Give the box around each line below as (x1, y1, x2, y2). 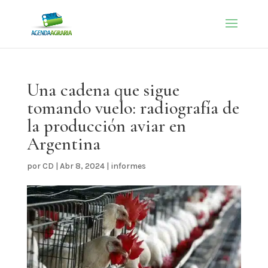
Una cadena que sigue (26, 79, 179, 101)
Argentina (26, 133, 100, 155)
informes (110, 161, 146, 171)
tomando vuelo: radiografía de (26, 97, 239, 119)
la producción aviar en (26, 115, 186, 137)
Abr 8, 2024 (59, 161, 105, 171)
